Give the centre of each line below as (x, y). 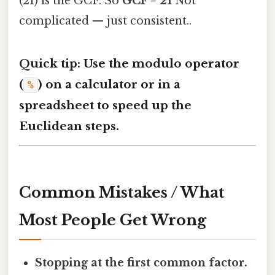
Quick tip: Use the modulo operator (129, 64)
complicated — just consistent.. (105, 21)
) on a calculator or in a (109, 85)
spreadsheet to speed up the (105, 106)
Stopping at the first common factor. (141, 263)
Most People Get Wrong (113, 220)
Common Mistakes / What (122, 193)
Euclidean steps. (69, 126)
